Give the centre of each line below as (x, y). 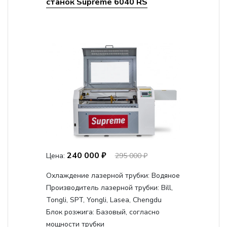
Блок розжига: (71, 212)
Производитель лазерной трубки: (103, 188)
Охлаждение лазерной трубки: (99, 176)
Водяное (165, 176)
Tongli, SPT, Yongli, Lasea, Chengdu (104, 200)
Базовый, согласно (128, 212)
